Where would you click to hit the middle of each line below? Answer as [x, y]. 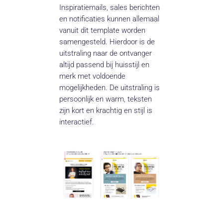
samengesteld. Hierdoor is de [107, 42]
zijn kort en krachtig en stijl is [106, 111]
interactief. [77, 122]
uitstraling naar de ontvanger [106, 54]
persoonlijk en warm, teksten [106, 99]
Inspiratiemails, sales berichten [110, 8]
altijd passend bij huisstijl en [105, 65]
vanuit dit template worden [103, 31]
